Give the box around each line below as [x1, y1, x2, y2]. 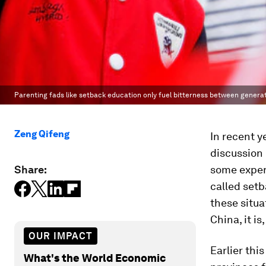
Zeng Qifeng [14, 128, 69, 140]
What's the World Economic [24, 251, 166, 264]
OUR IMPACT [28, 230, 93, 242]
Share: [14, 163, 47, 176]
